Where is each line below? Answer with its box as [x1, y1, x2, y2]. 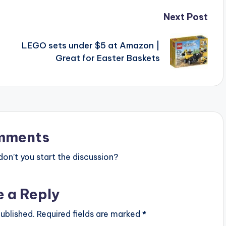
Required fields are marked [36, 209, 142, 219]
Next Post [163, 11, 208, 23]
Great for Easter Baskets [55, 52, 160, 64]
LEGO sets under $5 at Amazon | [21, 39, 160, 51]
